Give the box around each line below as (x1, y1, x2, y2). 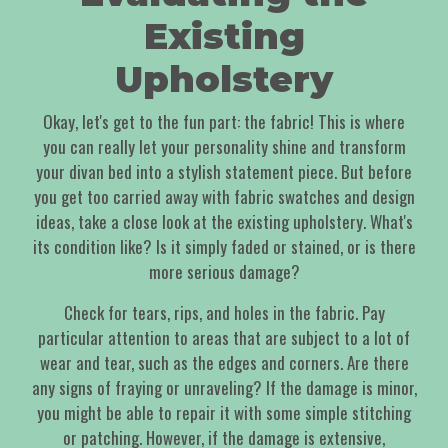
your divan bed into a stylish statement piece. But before (36, 159, 412, 185)
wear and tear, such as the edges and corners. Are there (39, 350, 409, 376)
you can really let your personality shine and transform (42, 134, 406, 160)
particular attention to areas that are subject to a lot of (38, 325, 410, 351)
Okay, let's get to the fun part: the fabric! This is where (43, 109, 405, 135)
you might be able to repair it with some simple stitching (37, 400, 411, 426)
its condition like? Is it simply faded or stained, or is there (32, 234, 416, 260)
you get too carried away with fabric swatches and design (33, 184, 415, 210)
